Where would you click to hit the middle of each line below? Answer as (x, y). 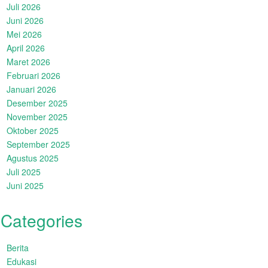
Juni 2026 (25, 20)
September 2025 (38, 144)
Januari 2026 (31, 89)
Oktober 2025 (33, 130)
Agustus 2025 (33, 158)
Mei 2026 (24, 34)
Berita (18, 248)
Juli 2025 (24, 172)
